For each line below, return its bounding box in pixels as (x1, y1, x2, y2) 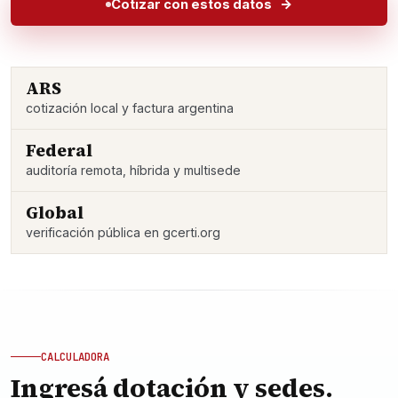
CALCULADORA (41, 349, 109, 364)
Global (26, 201, 84, 224)
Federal (26, 139, 92, 162)
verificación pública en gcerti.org (26, 225, 220, 240)
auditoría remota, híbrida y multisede (26, 163, 241, 178)
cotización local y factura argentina (26, 100, 234, 115)
